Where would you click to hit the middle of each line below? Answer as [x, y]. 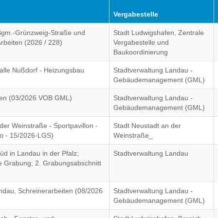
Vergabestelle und [141, 42]
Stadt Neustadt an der [147, 126]
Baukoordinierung [141, 52]
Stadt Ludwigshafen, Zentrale [159, 33]
